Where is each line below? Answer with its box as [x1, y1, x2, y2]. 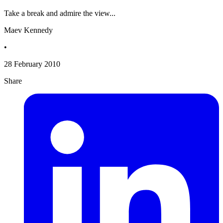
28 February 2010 [4, 60, 60, 69]
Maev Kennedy [4, 26, 53, 35]
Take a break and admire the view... [4, 9, 115, 18]
